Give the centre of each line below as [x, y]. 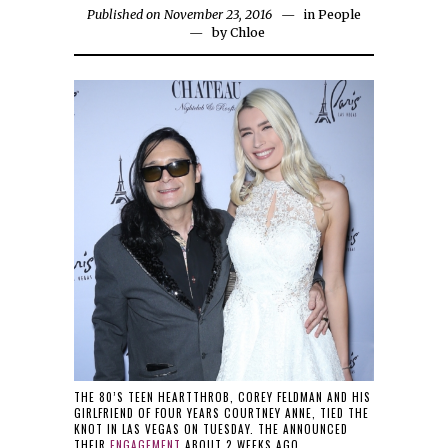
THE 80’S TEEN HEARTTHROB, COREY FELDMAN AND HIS [222, 397]
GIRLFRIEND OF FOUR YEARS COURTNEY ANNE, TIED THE [221, 413]
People [339, 15]
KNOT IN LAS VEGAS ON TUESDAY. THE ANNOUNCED [211, 429]
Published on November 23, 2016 [179, 15]
